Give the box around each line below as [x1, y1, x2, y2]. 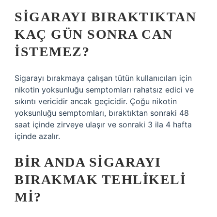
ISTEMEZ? [15, 44, 90, 59]
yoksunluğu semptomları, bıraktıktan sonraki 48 [15, 108, 189, 118]
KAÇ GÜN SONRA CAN [15, 27, 173, 42]
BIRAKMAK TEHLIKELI [15, 172, 186, 187]
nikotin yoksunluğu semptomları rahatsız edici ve [15, 85, 194, 94]
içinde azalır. [15, 131, 60, 141]
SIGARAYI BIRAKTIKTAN [15, 9, 196, 24]
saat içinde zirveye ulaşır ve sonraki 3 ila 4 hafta [15, 120, 192, 129]
